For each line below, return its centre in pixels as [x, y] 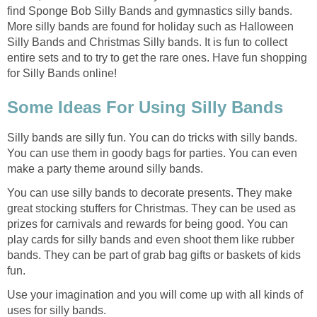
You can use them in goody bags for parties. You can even [152, 153]
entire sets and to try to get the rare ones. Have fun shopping [157, 58]
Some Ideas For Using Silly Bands [145, 108]
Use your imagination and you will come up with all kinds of [155, 295]
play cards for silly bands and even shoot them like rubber [151, 240]
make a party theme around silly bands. [105, 169]
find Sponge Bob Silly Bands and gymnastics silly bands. [150, 11]
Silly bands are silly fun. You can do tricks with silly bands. [152, 138]
